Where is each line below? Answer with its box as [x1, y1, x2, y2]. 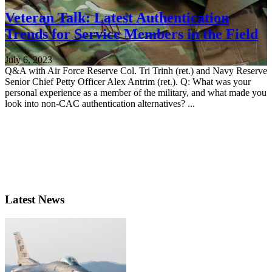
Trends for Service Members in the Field [5, 25, 258, 42]
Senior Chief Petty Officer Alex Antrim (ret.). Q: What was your [5, 76, 251, 87]
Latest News [5, 193, 64, 206]
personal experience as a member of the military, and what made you [5, 87, 267, 98]
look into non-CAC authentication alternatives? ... [5, 98, 195, 109]
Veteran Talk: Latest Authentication [5, 9, 229, 25]
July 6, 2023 [5, 54, 52, 65]
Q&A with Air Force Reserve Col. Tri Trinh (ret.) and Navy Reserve [5, 65, 267, 76]
